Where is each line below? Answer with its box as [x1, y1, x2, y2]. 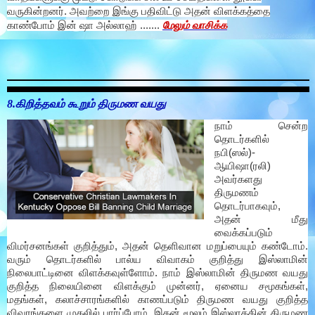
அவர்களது [214, 173, 262, 185]
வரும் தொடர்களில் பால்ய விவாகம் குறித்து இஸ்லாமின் [7, 253, 308, 265]
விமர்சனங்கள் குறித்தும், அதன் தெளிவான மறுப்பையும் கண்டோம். [7, 240, 308, 252]
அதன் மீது [214, 213, 308, 225]
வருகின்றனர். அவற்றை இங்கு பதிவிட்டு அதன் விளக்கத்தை [7, 6, 270, 18]
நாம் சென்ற [214, 120, 308, 131]
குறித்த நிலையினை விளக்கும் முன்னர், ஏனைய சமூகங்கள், [7, 280, 308, 292]
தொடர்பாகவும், [214, 200, 281, 212]
